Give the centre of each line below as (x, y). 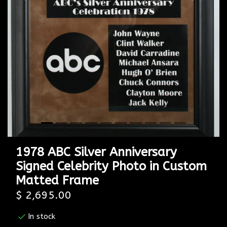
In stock (42, 217)
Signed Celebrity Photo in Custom (111, 166)
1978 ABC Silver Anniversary (96, 152)
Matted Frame (57, 180)
